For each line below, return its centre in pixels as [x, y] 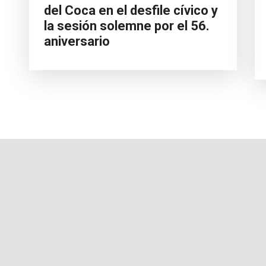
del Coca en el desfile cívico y [131, 11]
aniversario [77, 42]
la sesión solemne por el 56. [127, 26]
